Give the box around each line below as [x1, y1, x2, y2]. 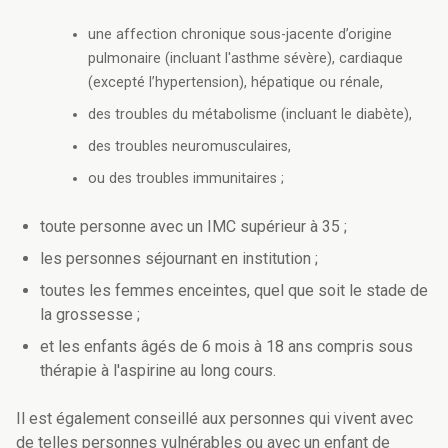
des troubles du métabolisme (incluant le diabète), [88, 106, 412, 124]
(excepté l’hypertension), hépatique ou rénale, [88, 74, 383, 92]
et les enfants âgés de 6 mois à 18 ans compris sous [40, 337, 413, 357]
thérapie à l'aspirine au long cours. [40, 361, 276, 381]
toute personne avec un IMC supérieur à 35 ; [40, 217, 347, 237]
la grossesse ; [40, 305, 140, 325]
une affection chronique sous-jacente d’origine [88, 26, 392, 44]
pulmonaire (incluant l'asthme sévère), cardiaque [88, 50, 403, 68]
